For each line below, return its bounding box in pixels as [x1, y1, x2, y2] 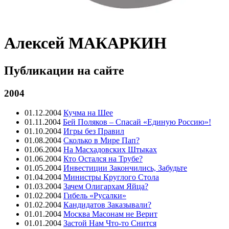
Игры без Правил [63, 127, 124, 136]
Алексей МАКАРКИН [4, 34, 167, 53]
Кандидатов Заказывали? [63, 200, 151, 210]
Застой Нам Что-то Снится [63, 219, 156, 228]
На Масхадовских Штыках [63, 145, 157, 154]
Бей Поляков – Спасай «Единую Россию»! [63, 118, 211, 127]
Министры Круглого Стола [63, 173, 159, 182]
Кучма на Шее [63, 108, 113, 118]
